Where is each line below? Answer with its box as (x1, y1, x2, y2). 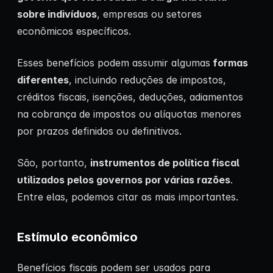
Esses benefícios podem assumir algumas (17, 56, 210, 69)
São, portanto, (17, 156, 90, 169)
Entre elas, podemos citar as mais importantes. (17, 190, 238, 203)
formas (210, 56, 248, 69)
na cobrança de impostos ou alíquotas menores (17, 107, 241, 120)
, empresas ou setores (97, 7, 202, 20)
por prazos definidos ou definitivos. (17, 124, 182, 137)
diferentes (17, 73, 69, 86)
